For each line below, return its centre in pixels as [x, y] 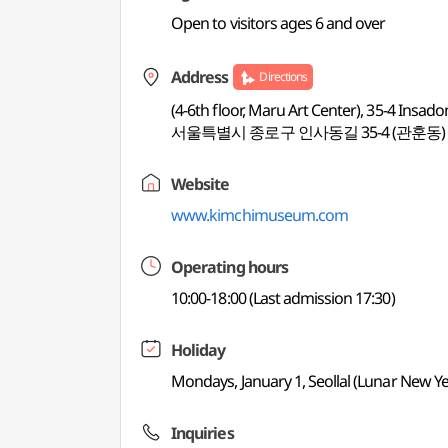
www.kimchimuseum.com [260, 215]
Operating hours [229, 267]
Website [200, 184]
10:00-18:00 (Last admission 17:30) [283, 298]
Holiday [198, 350]
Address [200, 77]
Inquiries [202, 433]
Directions [283, 76]
